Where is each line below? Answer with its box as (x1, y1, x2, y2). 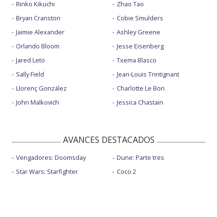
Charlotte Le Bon (116, 83, 165, 93)
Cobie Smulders (116, 13, 163, 22)
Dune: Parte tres (116, 153, 164, 162)
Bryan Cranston (16, 13, 61, 22)
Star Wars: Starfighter (16, 167, 78, 176)
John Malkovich (16, 97, 59, 107)
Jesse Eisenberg (116, 41, 164, 50)
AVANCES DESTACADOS (62, 133, 155, 145)
